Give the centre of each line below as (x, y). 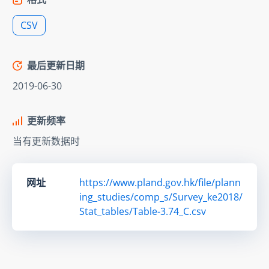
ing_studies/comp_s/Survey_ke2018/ (161, 197)
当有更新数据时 (46, 141)
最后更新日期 (56, 65)
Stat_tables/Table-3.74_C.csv (143, 211)
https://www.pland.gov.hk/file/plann (160, 182)
